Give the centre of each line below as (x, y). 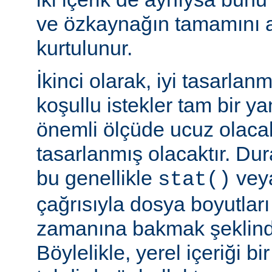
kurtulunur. (84, 48)
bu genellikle (97, 178)
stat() (194, 179)
